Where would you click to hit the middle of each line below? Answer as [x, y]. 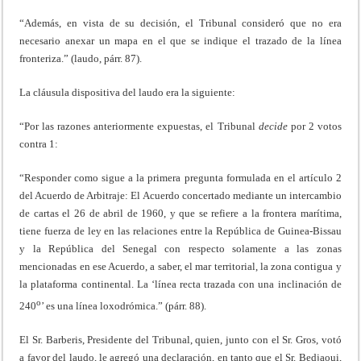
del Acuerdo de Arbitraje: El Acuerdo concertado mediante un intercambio [180, 195]
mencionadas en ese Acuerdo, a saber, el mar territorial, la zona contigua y [180, 266]
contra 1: [39, 143]
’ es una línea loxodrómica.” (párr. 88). [124, 306]
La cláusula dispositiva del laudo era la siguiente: [128, 92]
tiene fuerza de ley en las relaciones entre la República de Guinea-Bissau [180, 230]
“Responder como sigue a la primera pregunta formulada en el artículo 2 [180, 177]
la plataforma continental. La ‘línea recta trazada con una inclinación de [180, 284]
